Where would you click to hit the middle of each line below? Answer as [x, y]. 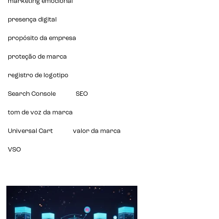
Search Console [32, 94]
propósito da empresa [42, 38]
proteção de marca [38, 57]
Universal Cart [31, 131]
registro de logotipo [38, 75]
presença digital [33, 20]
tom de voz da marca [41, 112]
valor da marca [97, 131]
